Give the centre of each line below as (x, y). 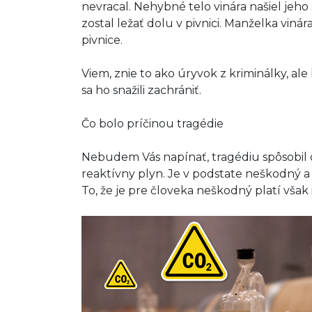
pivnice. (102, 40)
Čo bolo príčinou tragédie (153, 124)
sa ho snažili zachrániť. (141, 90)
